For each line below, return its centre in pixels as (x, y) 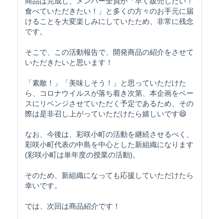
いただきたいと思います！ (69, 63)
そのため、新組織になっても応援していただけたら (109, 175)
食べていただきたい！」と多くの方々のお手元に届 (109, 11)
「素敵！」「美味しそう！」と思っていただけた (106, 83)
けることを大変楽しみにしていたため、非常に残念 (109, 22)
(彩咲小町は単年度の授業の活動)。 (82, 155)
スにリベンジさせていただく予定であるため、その (109, 104)
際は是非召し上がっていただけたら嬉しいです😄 (106, 114)
